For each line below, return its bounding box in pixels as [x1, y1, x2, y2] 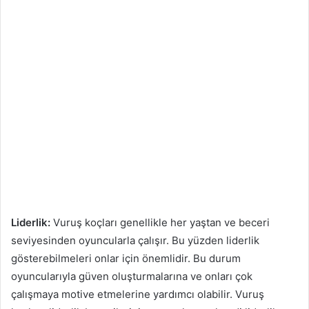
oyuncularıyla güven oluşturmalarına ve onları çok [11, 269, 252, 283]
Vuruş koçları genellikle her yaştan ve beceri [50, 215, 270, 229]
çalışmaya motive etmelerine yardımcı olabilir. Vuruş [11, 287, 264, 301]
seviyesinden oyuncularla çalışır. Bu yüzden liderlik [11, 233, 259, 247]
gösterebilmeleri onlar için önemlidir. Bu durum [11, 251, 241, 265]
